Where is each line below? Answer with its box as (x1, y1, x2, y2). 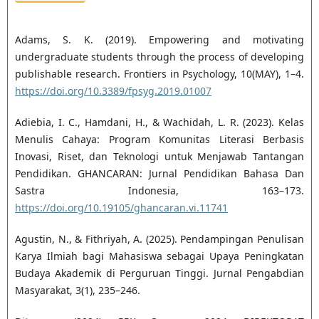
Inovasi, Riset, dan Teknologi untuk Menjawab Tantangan (14, 150, 305, 163)
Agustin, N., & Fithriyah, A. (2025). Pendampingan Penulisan (14, 232, 305, 246)
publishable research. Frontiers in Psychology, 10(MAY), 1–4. (14, 66, 305, 80)
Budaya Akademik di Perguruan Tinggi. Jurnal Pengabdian (14, 266, 305, 281)
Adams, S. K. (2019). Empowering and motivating (14, 32, 305, 46)
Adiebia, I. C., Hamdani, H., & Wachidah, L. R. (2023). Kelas (14, 115, 305, 129)
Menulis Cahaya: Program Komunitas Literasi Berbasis (14, 132, 305, 146)
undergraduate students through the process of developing (14, 49, 305, 63)
